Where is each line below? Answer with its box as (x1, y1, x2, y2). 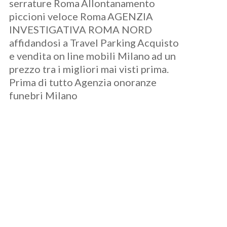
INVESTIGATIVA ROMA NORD (9, 23, 153, 35)
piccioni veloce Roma (9, 10, 106, 22)
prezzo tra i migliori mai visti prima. (9, 63, 169, 75)
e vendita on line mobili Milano (9, 50, 150, 62)
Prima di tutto (9, 76, 73, 88)
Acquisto (137, 36, 179, 49)
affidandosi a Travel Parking (9, 36, 136, 49)
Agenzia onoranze (74, 76, 157, 88)
